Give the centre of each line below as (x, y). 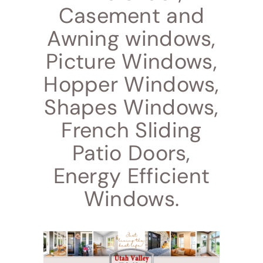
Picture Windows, (131, 62)
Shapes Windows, (131, 107)
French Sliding (131, 130)
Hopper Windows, (131, 85)
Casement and (131, 16)
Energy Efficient (131, 176)
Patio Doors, (131, 153)
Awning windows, (131, 39)
